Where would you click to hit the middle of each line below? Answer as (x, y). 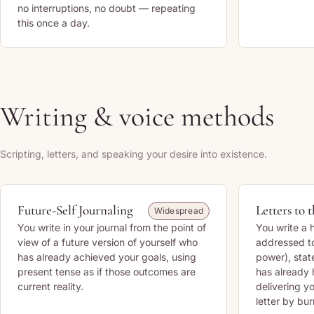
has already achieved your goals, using (107, 257)
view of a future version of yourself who (108, 242)
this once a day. (54, 23)
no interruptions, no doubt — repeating (107, 8)
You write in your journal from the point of (112, 227)
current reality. (50, 286)
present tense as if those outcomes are (107, 272)
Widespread (178, 211)
